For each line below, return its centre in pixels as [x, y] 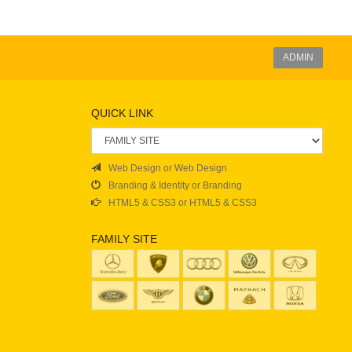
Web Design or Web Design [168, 168]
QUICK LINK [122, 113]
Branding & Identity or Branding [175, 185]
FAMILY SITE [124, 239]
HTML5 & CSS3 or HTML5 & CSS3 [183, 203]
